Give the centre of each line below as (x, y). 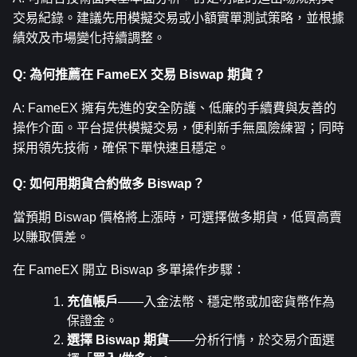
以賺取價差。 (51, 237)
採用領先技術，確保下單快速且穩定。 (121, 147)
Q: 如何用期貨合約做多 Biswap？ (109, 184)
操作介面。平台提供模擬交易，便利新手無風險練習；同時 (178, 127)
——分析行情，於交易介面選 (252, 340)
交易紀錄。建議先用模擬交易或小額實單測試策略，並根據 (178, 18)
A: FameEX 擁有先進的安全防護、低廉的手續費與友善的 (175, 108)
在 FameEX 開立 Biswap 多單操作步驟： (129, 270)
